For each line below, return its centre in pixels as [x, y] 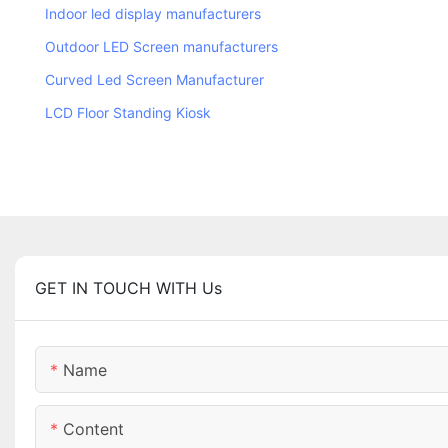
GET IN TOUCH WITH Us [128, 288]
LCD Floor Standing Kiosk [128, 113]
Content [93, 429]
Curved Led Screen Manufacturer [154, 80]
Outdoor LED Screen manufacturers [163, 47]
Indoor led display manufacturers [153, 14]
